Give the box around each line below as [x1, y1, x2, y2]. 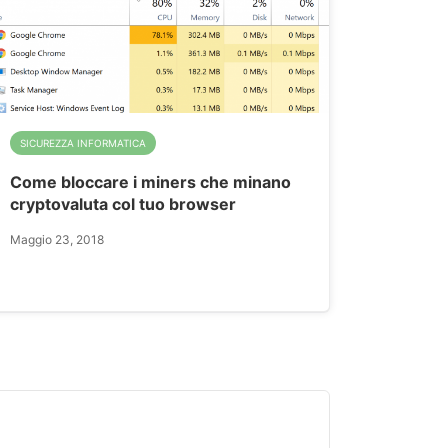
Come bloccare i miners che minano [9, 171, 291, 192]
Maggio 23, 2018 [9, 231, 104, 247]
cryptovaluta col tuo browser [9, 193, 236, 214]
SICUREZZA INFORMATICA [19, 136, 146, 149]
